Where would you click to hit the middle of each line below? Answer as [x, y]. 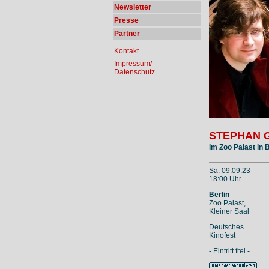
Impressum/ [133, 64]
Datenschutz [134, 72]
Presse [126, 20]
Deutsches [226, 227]
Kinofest [222, 236]
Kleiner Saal [229, 212]
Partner [127, 34]
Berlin [219, 195]
